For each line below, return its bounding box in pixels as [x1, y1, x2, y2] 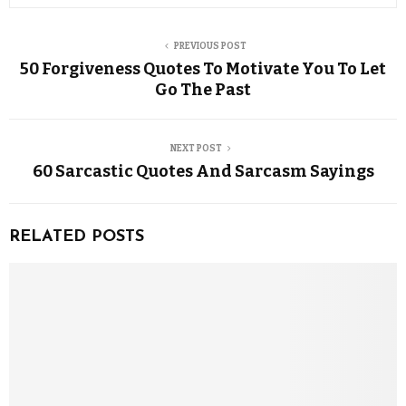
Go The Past [155, 80, 251, 101]
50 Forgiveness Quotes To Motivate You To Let [20, 59, 386, 80]
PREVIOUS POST [174, 41, 246, 53]
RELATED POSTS [9, 228, 144, 246]
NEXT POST [169, 143, 222, 155]
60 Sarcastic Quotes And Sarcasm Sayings [32, 161, 374, 182]
